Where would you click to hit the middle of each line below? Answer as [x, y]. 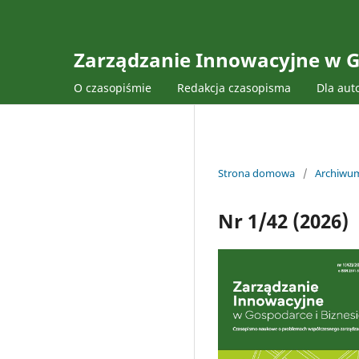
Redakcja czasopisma [234, 87]
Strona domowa [256, 173]
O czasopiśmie [113, 87]
